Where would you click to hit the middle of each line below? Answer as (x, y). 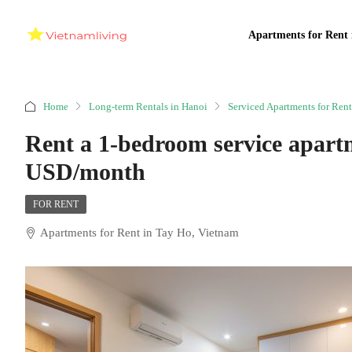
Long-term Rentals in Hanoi (148, 106)
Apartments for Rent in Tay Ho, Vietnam (139, 233)
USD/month (85, 172)
